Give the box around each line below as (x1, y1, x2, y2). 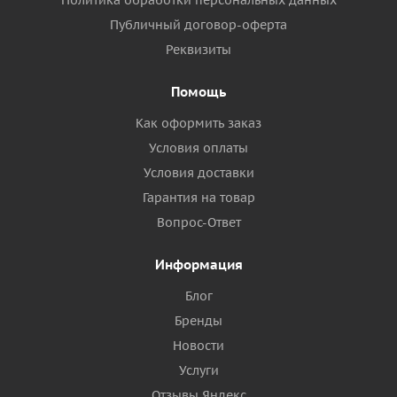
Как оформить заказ (136, 115, 261, 131)
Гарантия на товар (142, 190, 255, 206)
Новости (173, 338, 224, 354)
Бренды (175, 313, 222, 329)
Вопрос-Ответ (156, 214, 241, 230)
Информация (154, 256, 243, 273)
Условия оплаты (149, 140, 248, 156)
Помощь (171, 83, 226, 100)
